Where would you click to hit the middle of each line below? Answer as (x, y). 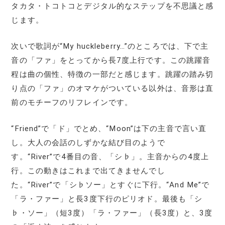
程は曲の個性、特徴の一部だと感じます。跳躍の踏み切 (113, 74)
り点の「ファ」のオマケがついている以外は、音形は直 (113, 88)
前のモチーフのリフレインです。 (72, 102)
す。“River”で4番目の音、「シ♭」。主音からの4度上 (110, 156)
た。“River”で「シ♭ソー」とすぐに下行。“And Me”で (110, 185)
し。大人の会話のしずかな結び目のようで (88, 142)
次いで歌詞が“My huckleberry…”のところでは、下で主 (110, 46)
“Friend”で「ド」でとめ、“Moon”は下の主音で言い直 (109, 128)
